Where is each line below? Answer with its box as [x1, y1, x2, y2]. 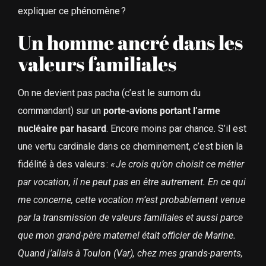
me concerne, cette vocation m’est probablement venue [17, 194, 245, 206]
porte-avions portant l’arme [103, 105, 220, 117]
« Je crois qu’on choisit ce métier [110, 159, 244, 170]
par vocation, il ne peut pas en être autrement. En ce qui [17, 176, 246, 188]
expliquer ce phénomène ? [17, 5, 126, 17]
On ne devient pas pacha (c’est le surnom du [17, 87, 201, 99]
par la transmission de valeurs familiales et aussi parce [17, 212, 243, 224]
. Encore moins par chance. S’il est [106, 123, 246, 135]
